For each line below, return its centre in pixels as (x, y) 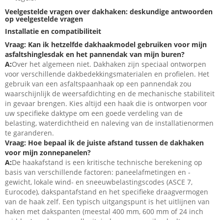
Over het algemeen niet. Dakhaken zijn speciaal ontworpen (109, 64)
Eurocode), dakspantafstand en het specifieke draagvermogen (107, 192)
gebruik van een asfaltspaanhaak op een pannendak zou (98, 84)
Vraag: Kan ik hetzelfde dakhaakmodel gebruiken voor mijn (106, 45)
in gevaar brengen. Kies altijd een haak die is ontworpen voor (106, 104)
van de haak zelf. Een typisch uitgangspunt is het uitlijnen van (107, 202)
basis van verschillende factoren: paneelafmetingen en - (98, 172)
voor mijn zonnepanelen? (48, 153)
